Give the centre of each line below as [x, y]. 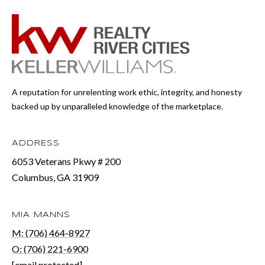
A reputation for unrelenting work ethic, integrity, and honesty [127, 92]
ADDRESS [36, 143]
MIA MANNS [41, 215]
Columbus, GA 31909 [55, 177]
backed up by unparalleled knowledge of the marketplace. [117, 106]
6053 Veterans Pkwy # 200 [66, 161]
